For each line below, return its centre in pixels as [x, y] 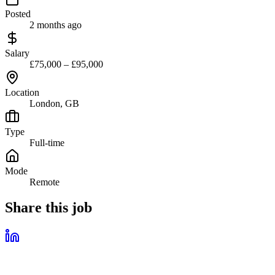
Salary [17, 53]
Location [22, 92]
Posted [18, 14]
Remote [45, 182]
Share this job [48, 208]
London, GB [54, 103]
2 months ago [56, 25]
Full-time [47, 142]
